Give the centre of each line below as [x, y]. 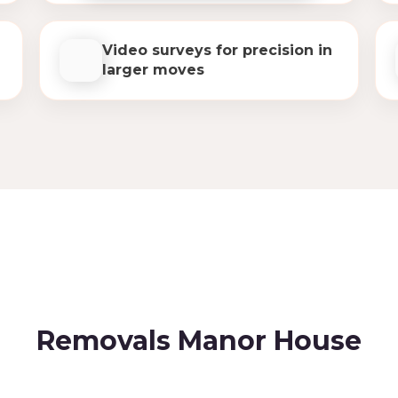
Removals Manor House [199, 341]
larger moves [153, 70]
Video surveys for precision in [217, 50]
